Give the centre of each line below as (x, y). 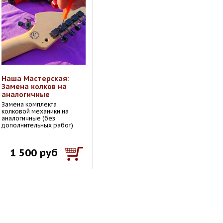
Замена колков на (34, 87)
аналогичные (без (28, 118)
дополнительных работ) (37, 125)
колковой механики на (35, 111)
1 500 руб (34, 153)
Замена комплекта (29, 104)
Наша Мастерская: (35, 79)
